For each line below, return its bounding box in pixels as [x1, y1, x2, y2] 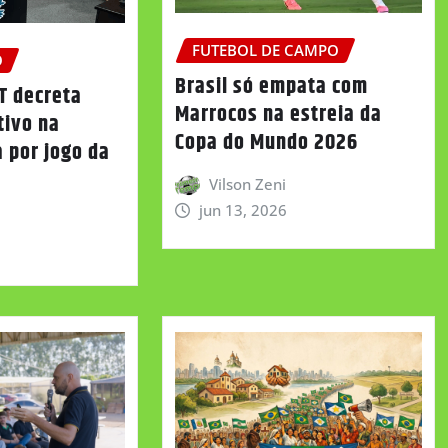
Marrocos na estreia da [174, 97, 382, 132]
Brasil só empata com [174, 69, 368, 104]
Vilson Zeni [209, 173, 287, 194]
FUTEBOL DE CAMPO [191, 40, 339, 61]
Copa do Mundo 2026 [174, 125, 358, 160]
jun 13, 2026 [199, 199, 288, 220]
